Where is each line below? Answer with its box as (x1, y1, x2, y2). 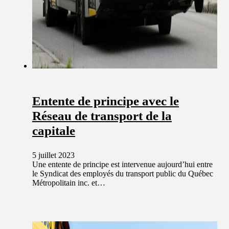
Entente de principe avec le (32, 94, 179, 108)
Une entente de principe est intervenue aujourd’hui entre (32, 159, 213, 169)
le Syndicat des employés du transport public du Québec (32, 169, 213, 178)
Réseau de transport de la (32, 109, 172, 123)
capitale (32, 124, 75, 138)
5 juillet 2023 (32, 150, 75, 159)
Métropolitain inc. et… (32, 178, 105, 187)
